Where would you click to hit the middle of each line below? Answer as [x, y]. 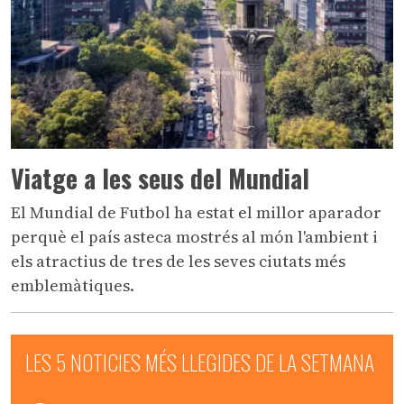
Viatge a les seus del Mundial [160, 178]
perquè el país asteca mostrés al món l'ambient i [194, 236]
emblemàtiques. [73, 285]
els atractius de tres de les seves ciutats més [178, 261]
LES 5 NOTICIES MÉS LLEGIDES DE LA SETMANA [200, 361]
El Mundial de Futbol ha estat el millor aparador [196, 212]
